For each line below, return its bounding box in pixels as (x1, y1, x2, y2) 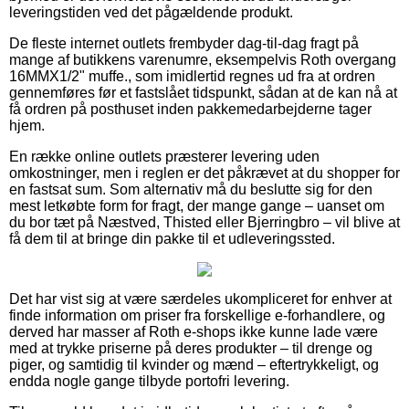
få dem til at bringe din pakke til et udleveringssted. (9, 230, 335, 246)
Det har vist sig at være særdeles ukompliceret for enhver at (9, 290, 392, 307)
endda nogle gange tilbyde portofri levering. (9, 372, 289, 389)
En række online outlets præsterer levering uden (9, 148, 320, 164)
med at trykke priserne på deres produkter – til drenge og (9, 340, 372, 356)
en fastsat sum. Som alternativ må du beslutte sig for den (9, 181, 372, 197)
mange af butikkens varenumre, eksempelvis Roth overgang (9, 51, 396, 68)
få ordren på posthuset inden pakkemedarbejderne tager (9, 100, 372, 117)
